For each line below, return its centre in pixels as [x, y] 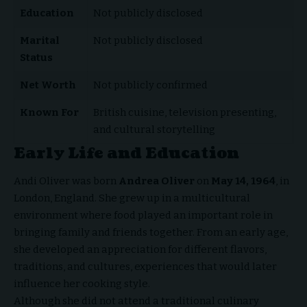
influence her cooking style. [82, 283]
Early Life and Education [126, 153]
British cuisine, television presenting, [184, 113]
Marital [39, 41]
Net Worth [48, 85]
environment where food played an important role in [143, 215]
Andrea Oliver [157, 181]
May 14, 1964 [243, 181]
